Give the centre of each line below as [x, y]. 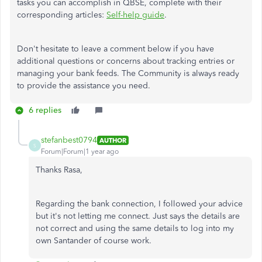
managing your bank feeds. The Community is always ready [128, 73]
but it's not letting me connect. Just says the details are [138, 216]
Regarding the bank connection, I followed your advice [139, 204]
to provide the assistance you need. [84, 86]
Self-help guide [135, 15]
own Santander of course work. [94, 241]
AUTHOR [113, 140]
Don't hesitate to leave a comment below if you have [116, 49]
